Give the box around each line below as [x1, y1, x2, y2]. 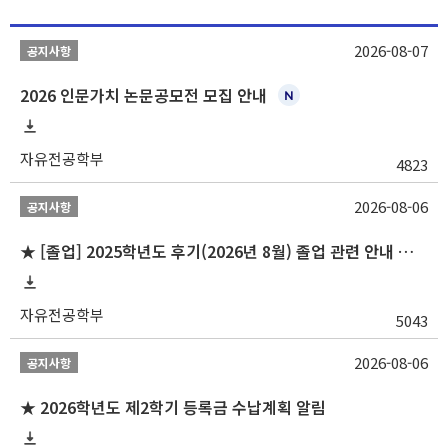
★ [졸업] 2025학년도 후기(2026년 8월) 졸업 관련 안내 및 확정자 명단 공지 [398, 239, 414, 263]
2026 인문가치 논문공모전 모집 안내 [20, 83, 271, 107]
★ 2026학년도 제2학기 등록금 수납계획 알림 [20, 395, 326, 419]
